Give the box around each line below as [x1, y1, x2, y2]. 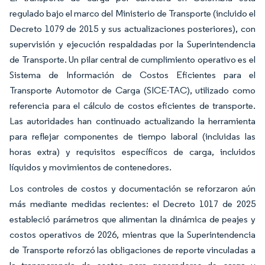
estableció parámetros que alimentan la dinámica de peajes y [9, 213, 256, 225]
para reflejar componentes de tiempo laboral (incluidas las [9, 130, 256, 142]
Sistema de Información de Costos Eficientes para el [9, 69, 256, 80]
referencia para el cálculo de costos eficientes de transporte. [9, 99, 256, 111]
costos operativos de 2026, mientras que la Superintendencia [9, 228, 256, 240]
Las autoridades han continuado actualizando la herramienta [9, 115, 256, 127]
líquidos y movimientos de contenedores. [9, 161, 172, 173]
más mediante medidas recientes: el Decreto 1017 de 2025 [9, 198, 256, 209]
